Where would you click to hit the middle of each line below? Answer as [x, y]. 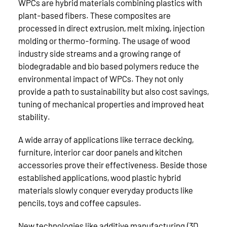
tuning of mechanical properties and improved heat [111, 104]
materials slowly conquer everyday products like [106, 190]
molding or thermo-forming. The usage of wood [104, 40]
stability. [34, 116]
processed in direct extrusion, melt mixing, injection [111, 28]
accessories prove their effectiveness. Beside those [113, 164]
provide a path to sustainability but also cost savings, [113, 91]
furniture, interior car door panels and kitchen [100, 152]
